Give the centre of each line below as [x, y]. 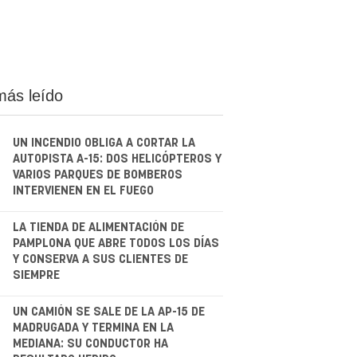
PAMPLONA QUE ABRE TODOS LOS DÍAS [116, 243]
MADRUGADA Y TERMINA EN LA [93, 328]
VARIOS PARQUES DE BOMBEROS [97, 175]
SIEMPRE [36, 275]
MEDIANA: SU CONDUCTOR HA [90, 343]
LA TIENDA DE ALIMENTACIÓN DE [98, 227]
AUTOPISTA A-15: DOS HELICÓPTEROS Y [117, 159]
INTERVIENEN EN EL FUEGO [83, 190]
